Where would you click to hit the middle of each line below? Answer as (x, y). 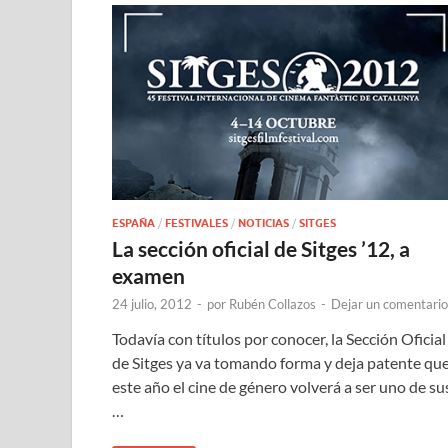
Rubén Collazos (272, 304)
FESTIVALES (196, 223)
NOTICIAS (263, 223)
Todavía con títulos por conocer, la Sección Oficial (279, 339)
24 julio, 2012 (152, 304)
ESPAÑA (133, 223)
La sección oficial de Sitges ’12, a (261, 249)
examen (148, 276)
